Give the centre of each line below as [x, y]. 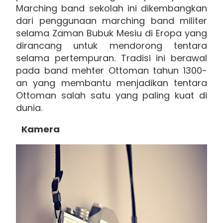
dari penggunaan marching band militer [111, 20]
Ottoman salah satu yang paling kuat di [111, 95]
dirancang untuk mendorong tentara [111, 45]
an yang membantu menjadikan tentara [111, 83]
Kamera [38, 129]
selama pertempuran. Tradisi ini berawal [111, 58]
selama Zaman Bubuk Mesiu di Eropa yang [111, 33]
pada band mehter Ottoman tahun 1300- [111, 70]
